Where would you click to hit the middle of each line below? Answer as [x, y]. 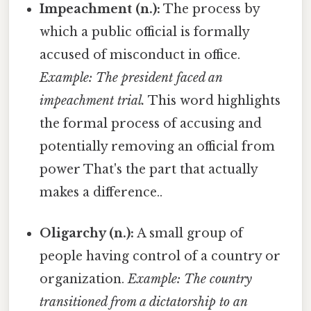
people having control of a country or [160, 257]
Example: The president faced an [131, 77]
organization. [84, 279]
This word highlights [213, 100]
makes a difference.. [101, 192]
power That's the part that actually [149, 169]
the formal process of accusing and [151, 123]
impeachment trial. [93, 100]
